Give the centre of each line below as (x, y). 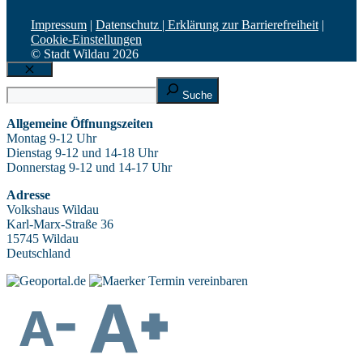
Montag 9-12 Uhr (51, 139)
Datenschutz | (132, 25)
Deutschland (38, 254)
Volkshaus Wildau (53, 210)
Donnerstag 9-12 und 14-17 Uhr (89, 168)
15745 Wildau (43, 239)
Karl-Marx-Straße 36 (60, 224)
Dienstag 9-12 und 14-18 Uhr (82, 153)
